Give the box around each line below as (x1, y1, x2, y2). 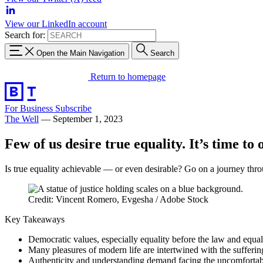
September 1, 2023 (53, 113, 123, 124)
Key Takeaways (5, 214, 65, 224)
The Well (5, 113, 39, 124)
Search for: (5, 30, 45, 40)
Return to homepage (90, 71, 166, 82)
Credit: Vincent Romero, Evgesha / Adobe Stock (28, 194, 208, 204)
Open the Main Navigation (36, 48, 124, 58)
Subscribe (55, 103, 92, 113)
